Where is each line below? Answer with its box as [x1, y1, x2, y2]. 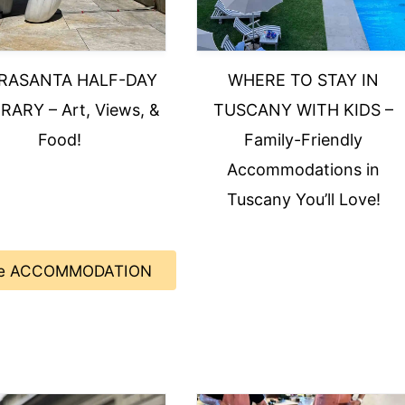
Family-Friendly [244, 130, 363, 149]
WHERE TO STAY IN [228, 71, 380, 89]
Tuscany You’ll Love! [226, 190, 381, 209]
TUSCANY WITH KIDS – [213, 100, 394, 119]
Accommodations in [227, 160, 381, 179]
